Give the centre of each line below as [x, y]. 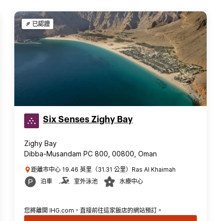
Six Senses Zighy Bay [88, 119]
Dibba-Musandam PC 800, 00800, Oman [91, 154]
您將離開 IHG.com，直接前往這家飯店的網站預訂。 [93, 210]
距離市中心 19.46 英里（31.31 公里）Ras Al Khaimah [103, 169]
